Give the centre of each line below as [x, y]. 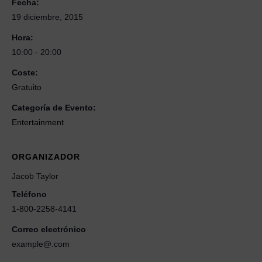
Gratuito [27, 87]
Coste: [25, 72]
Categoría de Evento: [54, 107]
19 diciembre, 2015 [47, 17]
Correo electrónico [49, 229]
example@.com [41, 244]
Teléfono [29, 194]
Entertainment [38, 122]
